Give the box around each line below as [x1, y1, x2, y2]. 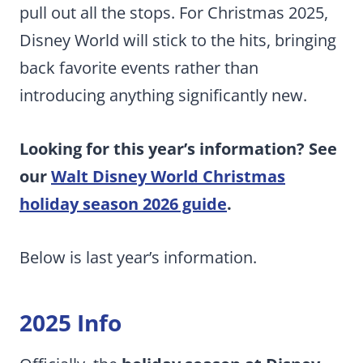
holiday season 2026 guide [19, 193, 227, 215]
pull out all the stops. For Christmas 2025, [19, 2, 328, 23]
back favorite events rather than [19, 57, 258, 79]
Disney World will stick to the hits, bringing [19, 29, 336, 51]
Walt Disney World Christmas [51, 165, 285, 187]
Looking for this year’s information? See [19, 138, 337, 160]
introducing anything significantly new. [19, 84, 307, 106]
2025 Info [19, 307, 122, 338]
